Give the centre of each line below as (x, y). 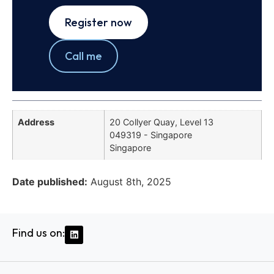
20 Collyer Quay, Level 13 (161, 122)
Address (36, 122)
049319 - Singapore (151, 135)
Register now (98, 23)
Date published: (50, 181)
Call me (83, 56)
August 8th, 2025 (131, 181)
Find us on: (39, 232)
